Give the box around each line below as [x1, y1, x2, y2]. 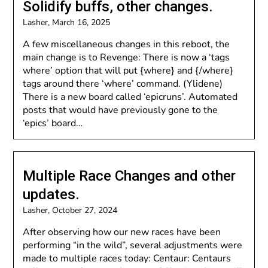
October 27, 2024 [52, 205, 118, 216]
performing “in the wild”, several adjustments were [23, 239, 243, 252]
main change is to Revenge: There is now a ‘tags [23, 51, 230, 64]
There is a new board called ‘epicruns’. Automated [23, 90, 238, 103]
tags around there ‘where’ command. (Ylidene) [23, 77, 223, 90]
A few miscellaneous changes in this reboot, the [23, 38, 230, 51]
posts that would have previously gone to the [23, 103, 218, 117]
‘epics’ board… [23, 117, 83, 130]
